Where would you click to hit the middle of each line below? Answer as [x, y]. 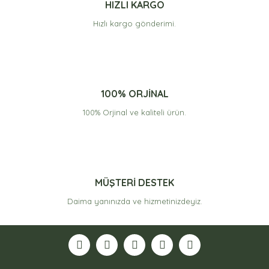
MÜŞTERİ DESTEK [134, 183]
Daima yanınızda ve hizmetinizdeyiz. [134, 201]
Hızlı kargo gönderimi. [134, 23]
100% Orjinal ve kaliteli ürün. [134, 112]
